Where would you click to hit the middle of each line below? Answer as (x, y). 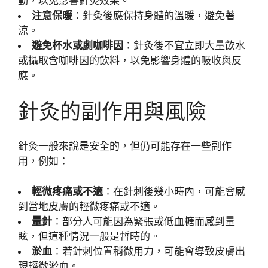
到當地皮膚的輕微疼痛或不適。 (89, 206)
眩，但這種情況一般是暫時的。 (89, 236)
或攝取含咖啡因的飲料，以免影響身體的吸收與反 (130, 60)
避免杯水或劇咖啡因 (77, 45)
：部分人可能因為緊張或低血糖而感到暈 (144, 221)
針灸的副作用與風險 (112, 111)
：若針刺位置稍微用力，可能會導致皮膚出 (149, 251)
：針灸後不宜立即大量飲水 (184, 45)
